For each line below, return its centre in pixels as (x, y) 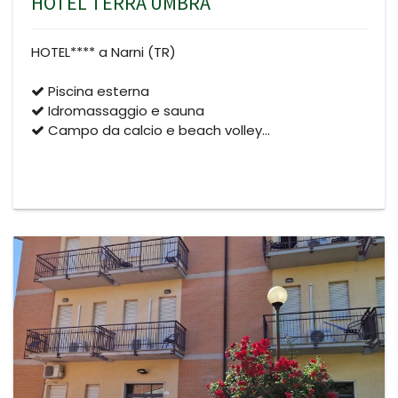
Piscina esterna (97, 91)
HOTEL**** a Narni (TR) (103, 52)
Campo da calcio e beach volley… (157, 130)
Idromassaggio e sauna (124, 110)
